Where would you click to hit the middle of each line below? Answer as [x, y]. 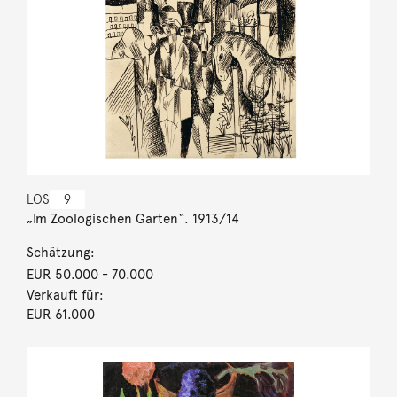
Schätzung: [60, 252]
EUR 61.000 [60, 314]
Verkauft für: [65, 295]
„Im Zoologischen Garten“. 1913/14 [132, 218]
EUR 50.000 [62, 274]
